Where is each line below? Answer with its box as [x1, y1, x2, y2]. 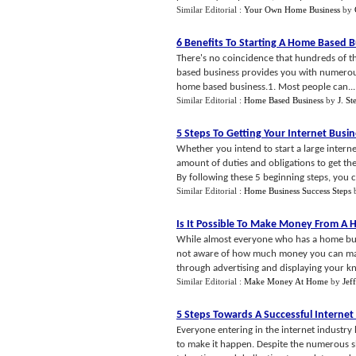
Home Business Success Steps [244, 186, 351, 195]
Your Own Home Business [244, 5, 340, 14]
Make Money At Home [244, 277, 328, 286]
